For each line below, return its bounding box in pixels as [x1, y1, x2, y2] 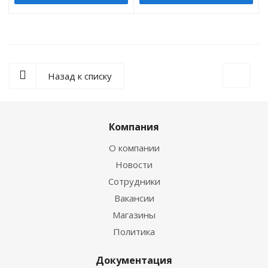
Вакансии [114, 191, 154, 204]
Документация [96, 253, 172, 267]
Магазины [112, 208, 156, 221]
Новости [115, 158, 153, 170]
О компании [108, 141, 160, 154]
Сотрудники [108, 175, 160, 187]
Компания [109, 120, 159, 133]
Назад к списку [48, 69, 112, 82]
